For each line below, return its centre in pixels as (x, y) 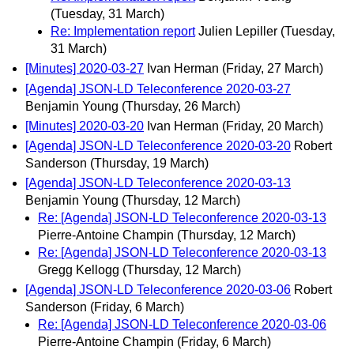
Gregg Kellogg (79, 270)
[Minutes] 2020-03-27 (85, 69)
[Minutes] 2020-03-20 (85, 126)
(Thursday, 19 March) (149, 163)
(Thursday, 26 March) (181, 106)
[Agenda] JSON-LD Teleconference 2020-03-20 (158, 145)
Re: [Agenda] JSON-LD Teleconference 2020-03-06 (182, 325)
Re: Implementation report (123, 32)
